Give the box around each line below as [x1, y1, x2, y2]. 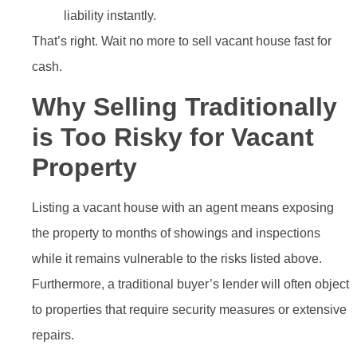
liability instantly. [64, 9, 156, 23]
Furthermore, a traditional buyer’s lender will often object [32, 277, 349, 291]
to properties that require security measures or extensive [32, 302, 347, 316]
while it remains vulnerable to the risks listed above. [32, 251, 322, 265]
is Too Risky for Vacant [32, 122, 314, 151]
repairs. [32, 328, 74, 342]
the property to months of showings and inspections [32, 226, 320, 240]
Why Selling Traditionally [32, 92, 337, 121]
